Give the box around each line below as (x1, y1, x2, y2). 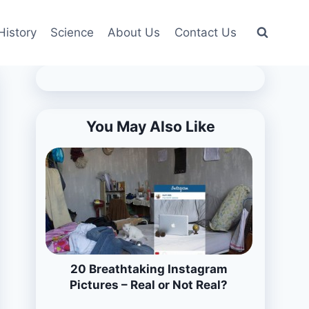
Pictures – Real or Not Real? (70, 277, 228, 292)
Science (50, 26, 94, 39)
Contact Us (174, 26, 237, 39)
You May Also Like (86, 117, 215, 135)
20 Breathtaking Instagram (70, 261, 228, 276)
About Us (108, 26, 161, 39)
